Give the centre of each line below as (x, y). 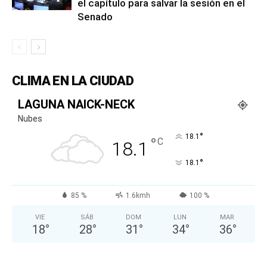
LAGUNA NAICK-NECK (76, 104)
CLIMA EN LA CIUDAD (73, 80)
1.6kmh (138, 195)
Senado (95, 16)
